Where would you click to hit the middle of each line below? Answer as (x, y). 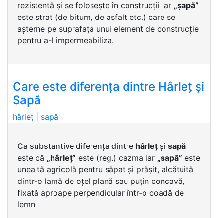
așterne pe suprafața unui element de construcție (108, 29)
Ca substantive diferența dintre (76, 146)
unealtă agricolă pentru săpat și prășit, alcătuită (105, 169)
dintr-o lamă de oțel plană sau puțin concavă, (101, 181)
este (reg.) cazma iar (117, 158)
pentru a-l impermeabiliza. (66, 40)
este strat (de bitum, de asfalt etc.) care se (96, 17)
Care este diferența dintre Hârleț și (109, 86)
